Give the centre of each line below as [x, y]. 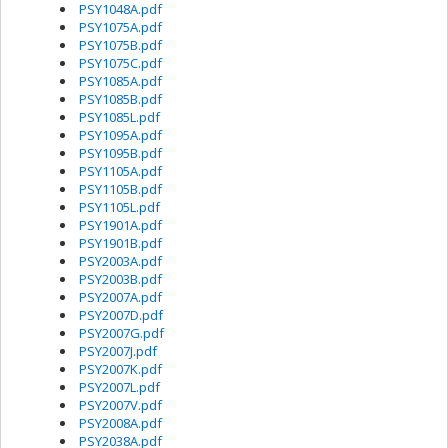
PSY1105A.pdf [120, 171]
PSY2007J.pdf [118, 351]
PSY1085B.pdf [120, 99]
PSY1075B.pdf [120, 45]
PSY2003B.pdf [120, 279]
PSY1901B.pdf [120, 243]
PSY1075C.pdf [120, 63]
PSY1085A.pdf [120, 81]
